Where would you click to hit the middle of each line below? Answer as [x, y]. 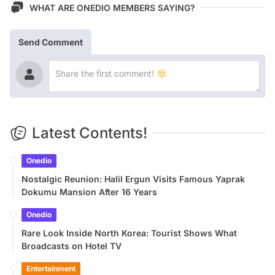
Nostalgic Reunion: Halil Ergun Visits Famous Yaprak [133, 179]
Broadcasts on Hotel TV [72, 246]
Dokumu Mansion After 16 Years [89, 192]
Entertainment [51, 269]
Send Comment [51, 42]
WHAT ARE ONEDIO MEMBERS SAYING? [112, 7]
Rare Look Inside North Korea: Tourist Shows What [129, 233]
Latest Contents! [90, 133]
